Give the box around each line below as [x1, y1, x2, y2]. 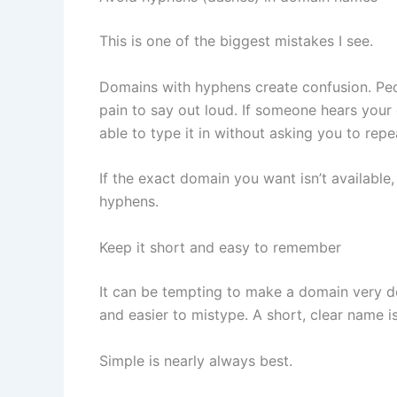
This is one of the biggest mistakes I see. [99, 32, 373, 51]
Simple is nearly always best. [99, 351, 292, 370]
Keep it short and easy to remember [99, 237, 341, 256]
